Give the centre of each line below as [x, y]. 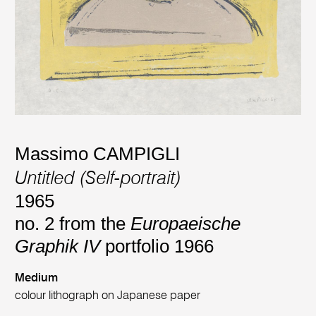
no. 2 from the [73, 223]
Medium [37, 279]
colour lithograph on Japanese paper [108, 296]
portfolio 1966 [157, 246]
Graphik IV [58, 246]
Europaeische [186, 223]
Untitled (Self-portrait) [98, 179]
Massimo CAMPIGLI [98, 154]
